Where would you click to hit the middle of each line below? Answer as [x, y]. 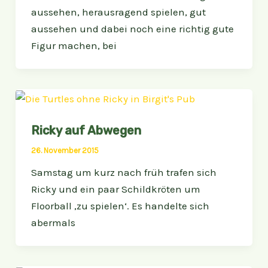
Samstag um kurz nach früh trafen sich [124, 172]
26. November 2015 [65, 150]
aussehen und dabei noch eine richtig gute [132, 28]
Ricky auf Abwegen [86, 130]
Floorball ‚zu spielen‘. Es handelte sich [120, 205]
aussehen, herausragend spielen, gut [118, 12]
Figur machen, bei [74, 45]
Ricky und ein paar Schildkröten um [115, 189]
